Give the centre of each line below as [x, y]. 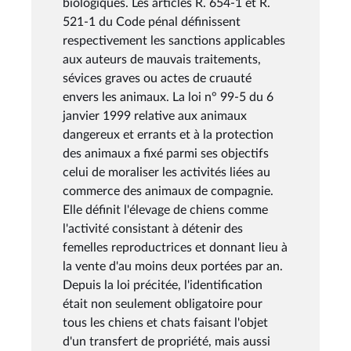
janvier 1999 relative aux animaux [155, 116]
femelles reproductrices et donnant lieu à [175, 247]
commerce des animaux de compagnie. [168, 191]
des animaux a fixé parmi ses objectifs [166, 153]
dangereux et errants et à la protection [168, 134]
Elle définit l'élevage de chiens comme [165, 210]
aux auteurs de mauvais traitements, [162, 59]
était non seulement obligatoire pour [163, 304]
